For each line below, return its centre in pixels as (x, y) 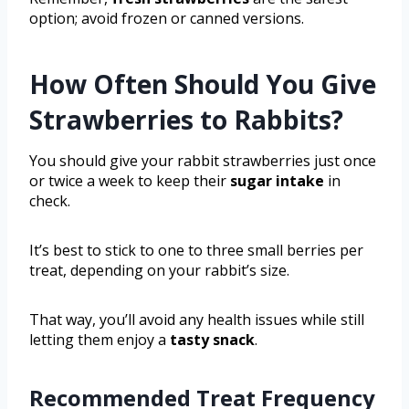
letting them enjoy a (100, 339)
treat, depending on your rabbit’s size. (159, 270)
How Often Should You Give (203, 84)
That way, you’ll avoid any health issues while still (197, 319)
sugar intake (277, 180)
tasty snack (212, 339)
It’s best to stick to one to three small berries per (196, 250)
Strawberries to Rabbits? (186, 119)
